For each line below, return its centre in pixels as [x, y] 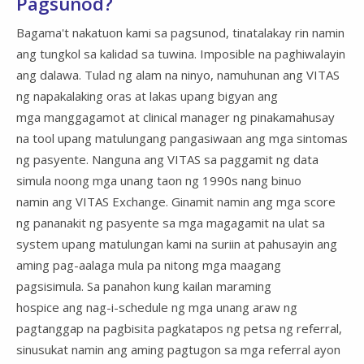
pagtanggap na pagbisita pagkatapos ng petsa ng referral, [179, 329]
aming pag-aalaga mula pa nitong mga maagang [149, 265]
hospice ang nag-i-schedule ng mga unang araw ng [157, 308]
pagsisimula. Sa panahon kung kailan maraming [144, 286]
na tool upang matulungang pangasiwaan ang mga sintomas [182, 139]
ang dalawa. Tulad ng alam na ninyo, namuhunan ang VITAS [178, 75]
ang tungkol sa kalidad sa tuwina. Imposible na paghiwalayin [181, 54]
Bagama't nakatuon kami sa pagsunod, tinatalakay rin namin [180, 33]
